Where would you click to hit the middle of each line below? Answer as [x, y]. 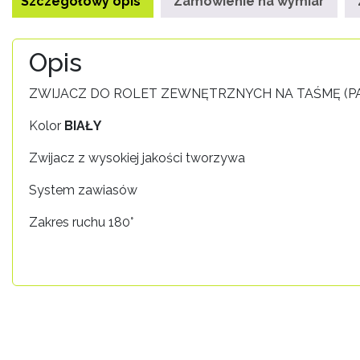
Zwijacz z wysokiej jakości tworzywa [137, 157]
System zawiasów [83, 190]
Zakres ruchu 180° [81, 222]
